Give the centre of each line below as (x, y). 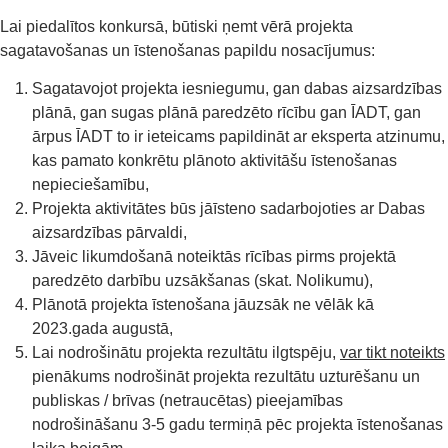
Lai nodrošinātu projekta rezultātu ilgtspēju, (186, 353)
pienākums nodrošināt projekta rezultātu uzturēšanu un (226, 377)
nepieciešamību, (90, 185)
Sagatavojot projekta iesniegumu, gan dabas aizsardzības (237, 89)
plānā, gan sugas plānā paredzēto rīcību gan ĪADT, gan (226, 113)
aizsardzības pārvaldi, (109, 233)
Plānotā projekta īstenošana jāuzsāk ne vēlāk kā (203, 305)
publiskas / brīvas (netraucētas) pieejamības (187, 401)
